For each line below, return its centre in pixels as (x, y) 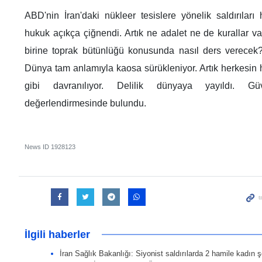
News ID (38, 147)
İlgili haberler (57, 235)
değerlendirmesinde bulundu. (85, 104)
